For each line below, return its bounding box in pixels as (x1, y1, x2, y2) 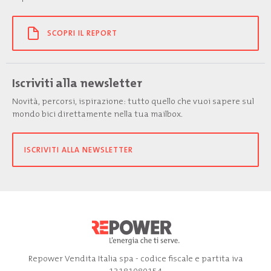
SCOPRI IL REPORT (47, 28, 117, 39)
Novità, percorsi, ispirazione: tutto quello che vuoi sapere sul (12, 95, 254, 107)
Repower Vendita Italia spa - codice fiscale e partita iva (28, 253, 243, 265)
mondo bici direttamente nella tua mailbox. (12, 108, 183, 120)
